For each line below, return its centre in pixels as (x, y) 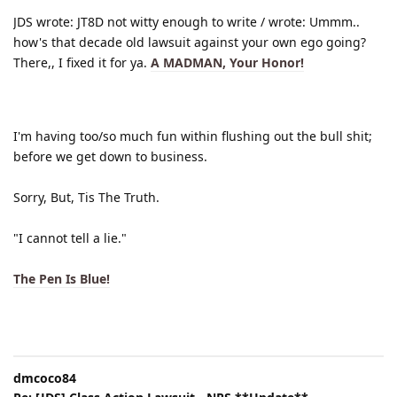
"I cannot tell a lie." (70, 237)
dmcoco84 (45, 378)
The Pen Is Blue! (62, 278)
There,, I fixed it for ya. (82, 62)
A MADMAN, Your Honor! (227, 62)
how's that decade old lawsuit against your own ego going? (190, 42)
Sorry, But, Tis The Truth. (86, 197)
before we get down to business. (110, 156)
